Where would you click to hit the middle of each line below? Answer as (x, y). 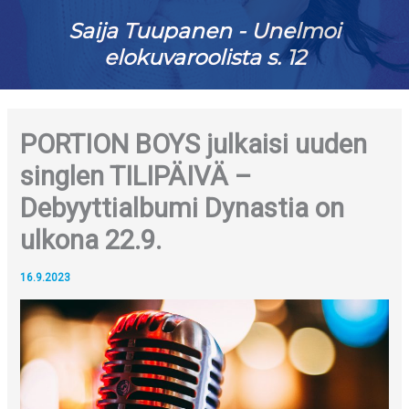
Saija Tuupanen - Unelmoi (204, 31)
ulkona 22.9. (91, 240)
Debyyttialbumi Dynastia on (183, 208)
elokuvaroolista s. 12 (204, 57)
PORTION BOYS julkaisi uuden (194, 144)
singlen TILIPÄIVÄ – (136, 176)
